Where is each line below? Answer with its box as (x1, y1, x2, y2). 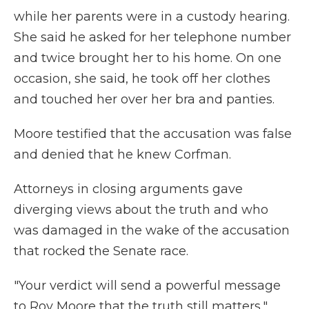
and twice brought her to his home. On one (14, 50, 281, 66)
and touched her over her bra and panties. (14, 92, 275, 107)
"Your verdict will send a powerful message (14, 278, 281, 293)
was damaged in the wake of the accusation (14, 223, 290, 238)
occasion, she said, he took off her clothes (14, 71, 270, 86)
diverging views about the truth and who (14, 202, 268, 217)
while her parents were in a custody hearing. (14, 9, 290, 24)
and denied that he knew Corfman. (14, 147, 231, 162)
